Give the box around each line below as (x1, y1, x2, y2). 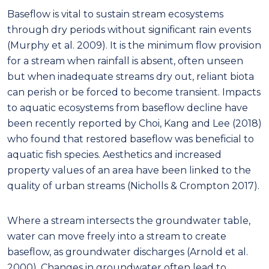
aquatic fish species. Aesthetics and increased (7, 148, 222, 160)
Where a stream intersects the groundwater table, (7, 214, 250, 226)
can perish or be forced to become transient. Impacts (7, 86, 261, 98)
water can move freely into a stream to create (7, 230, 226, 242)
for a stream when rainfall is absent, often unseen (7, 55, 243, 67)
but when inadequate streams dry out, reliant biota (7, 70, 254, 82)
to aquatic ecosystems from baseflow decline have (7, 101, 248, 113)
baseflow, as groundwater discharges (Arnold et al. (7, 246, 248, 258)
